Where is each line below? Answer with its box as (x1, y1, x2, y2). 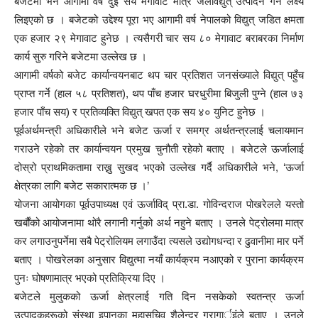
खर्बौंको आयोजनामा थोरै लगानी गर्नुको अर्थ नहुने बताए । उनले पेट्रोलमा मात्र (14, 216, 304, 229)
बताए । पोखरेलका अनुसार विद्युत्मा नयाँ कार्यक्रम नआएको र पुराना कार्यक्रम (14, 253, 304, 265)
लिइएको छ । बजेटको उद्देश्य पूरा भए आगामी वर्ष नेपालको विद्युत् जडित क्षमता (14, 13, 304, 26)
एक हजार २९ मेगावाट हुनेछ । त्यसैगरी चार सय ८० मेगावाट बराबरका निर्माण (14, 32, 304, 44)
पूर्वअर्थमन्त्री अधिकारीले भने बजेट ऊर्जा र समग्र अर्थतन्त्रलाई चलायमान (14, 124, 304, 136)
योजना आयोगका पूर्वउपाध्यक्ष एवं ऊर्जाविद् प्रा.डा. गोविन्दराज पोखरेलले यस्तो (14, 198, 304, 210)
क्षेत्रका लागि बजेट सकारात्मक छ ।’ (14, 180, 149, 192)
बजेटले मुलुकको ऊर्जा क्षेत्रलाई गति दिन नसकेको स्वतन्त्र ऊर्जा (14, 290, 304, 302)
